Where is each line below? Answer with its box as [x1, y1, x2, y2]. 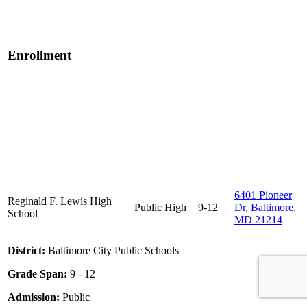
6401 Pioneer [234, 189, 292, 201]
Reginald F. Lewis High [8, 195, 112, 208]
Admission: [8, 291, 60, 304]
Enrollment [8, 48, 71, 63]
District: [8, 245, 45, 257]
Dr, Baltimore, [234, 201, 296, 214]
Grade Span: [8, 268, 67, 280]
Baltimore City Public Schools [45, 245, 179, 257]
